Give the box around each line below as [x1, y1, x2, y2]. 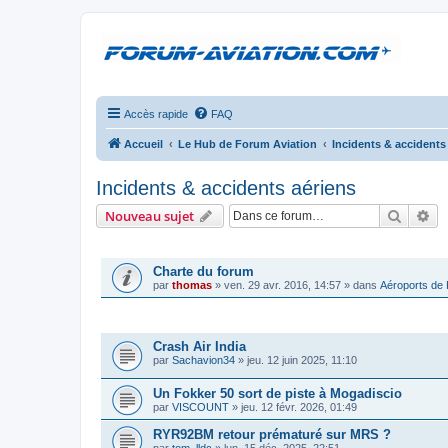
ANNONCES [101, 240, 158, 251]
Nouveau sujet [105, 207, 194, 225]
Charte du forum [153, 264, 254, 279]
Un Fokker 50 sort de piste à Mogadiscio [153, 385, 402, 401]
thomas [172, 279, 212, 291]
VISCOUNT [172, 400, 229, 413]
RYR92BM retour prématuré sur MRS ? [153, 426, 391, 442]
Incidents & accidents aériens [96, 177, 356, 199]
